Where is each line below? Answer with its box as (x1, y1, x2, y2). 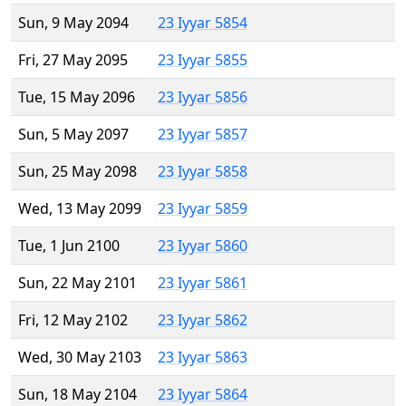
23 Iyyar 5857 (158, 124, 247, 145)
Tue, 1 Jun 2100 (18, 236, 120, 256)
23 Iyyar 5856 (158, 87, 247, 108)
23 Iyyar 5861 (158, 273, 247, 294)
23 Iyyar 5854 (158, 13, 247, 34)
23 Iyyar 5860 (158, 236, 247, 256)
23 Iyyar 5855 (158, 50, 247, 71)
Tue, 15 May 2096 (18, 87, 135, 108)
